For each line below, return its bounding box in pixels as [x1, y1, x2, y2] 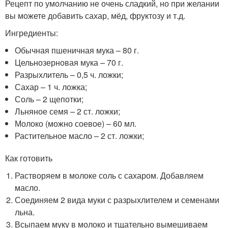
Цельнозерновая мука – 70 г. [15, 56, 124, 69]
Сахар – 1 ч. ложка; [15, 81, 88, 93]
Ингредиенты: [5, 27, 58, 39]
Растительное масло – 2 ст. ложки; [15, 130, 145, 142]
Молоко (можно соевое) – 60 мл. [15, 118, 137, 130]
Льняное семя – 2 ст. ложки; [15, 105, 121, 118]
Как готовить [5, 152, 52, 164]
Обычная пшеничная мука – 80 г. [15, 44, 139, 56]
